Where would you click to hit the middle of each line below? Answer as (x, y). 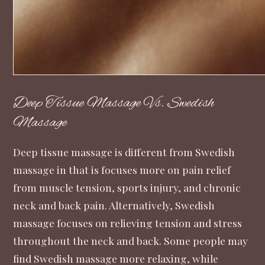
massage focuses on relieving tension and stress (128, 222)
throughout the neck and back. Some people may (131, 240)
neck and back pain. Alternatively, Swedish (114, 205)
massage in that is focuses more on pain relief (122, 169)
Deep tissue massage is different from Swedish (124, 151)
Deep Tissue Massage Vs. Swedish (114, 104)
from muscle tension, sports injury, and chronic (127, 187)
